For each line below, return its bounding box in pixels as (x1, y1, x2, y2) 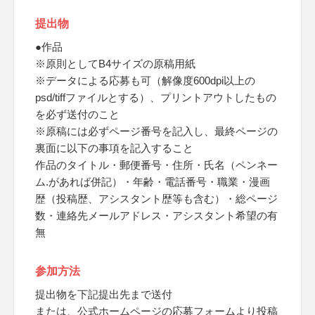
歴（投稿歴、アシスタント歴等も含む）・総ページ (35, 193, 278, 205)
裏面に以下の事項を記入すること (35, 142, 193, 154)
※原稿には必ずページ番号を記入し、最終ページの (35, 125, 278, 137)
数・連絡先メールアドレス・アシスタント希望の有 (35, 210, 278, 221)
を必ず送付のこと (35, 108, 120, 120)
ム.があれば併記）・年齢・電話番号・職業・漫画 (35, 176, 270, 188)
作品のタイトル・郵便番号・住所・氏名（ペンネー (35, 159, 278, 171)
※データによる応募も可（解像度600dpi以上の (35, 75, 255, 86)
